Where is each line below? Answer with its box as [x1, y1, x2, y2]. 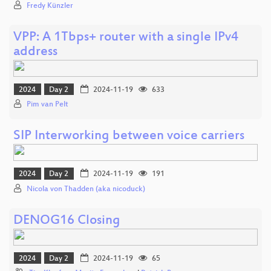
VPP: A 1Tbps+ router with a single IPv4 [13, 30, 238, 45]
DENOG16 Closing [13, 213, 120, 229]
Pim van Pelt [27, 100, 68, 109]
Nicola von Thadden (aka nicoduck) [27, 184, 145, 194]
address [13, 44, 57, 60]
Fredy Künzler [27, 1, 73, 10]
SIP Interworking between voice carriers [13, 129, 244, 145]
